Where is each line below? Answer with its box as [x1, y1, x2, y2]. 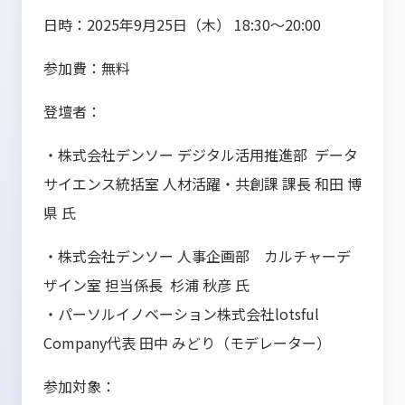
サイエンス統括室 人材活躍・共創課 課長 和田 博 [43, 173, 362, 195]
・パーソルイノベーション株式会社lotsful [43, 303, 319, 325]
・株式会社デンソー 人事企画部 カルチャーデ [43, 245, 351, 268]
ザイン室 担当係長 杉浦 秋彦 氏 [43, 274, 250, 297]
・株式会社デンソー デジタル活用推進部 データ [43, 144, 358, 166]
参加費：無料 [43, 57, 130, 80]
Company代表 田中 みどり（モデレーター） [43, 332, 331, 354]
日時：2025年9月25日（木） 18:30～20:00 [43, 14, 321, 36]
